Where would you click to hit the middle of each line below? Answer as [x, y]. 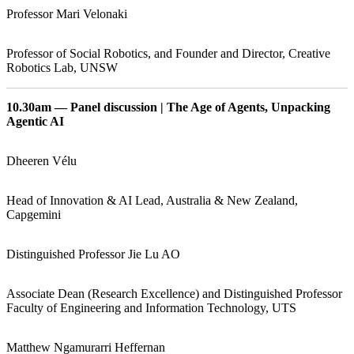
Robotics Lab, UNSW [62, 67]
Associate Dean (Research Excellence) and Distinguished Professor [174, 293]
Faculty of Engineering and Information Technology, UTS [151, 307]
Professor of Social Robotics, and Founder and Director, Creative [168, 53]
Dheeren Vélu [41, 160]
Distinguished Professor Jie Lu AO [93, 254]
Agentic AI [36, 121]
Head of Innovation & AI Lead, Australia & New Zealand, [152, 200]
